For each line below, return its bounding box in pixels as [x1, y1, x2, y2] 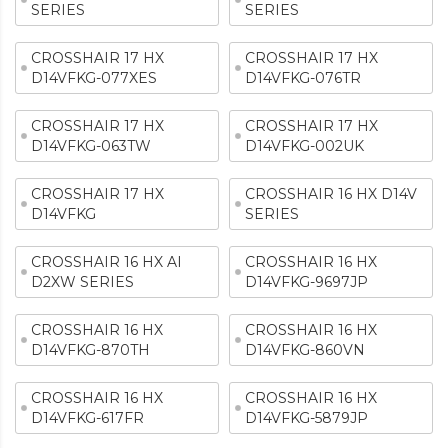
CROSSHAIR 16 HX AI [31, 253, 182, 271]
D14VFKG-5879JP [245, 409, 368, 427]
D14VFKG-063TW [31, 137, 151, 155]
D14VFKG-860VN [245, 341, 365, 359]
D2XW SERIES [31, 273, 134, 291]
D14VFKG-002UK [245, 137, 364, 155]
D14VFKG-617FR [31, 409, 144, 427]
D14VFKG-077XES [31, 69, 157, 87]
